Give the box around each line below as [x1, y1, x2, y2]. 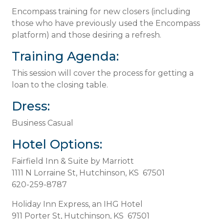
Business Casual [12, 118, 73, 128]
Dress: [12, 98, 50, 113]
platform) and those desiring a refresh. [12, 30, 161, 40]
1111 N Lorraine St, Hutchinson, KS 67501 [12, 168, 165, 177]
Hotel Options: [12, 136, 102, 152]
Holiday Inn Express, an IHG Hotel [12, 199, 143, 209]
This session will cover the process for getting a [12, 68, 194, 78]
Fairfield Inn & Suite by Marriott [12, 156, 134, 166]
